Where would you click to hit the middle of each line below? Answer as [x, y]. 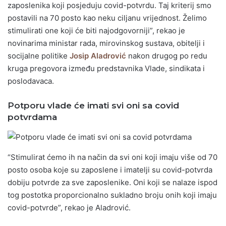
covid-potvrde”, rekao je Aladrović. [69, 208]
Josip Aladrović [98, 56]
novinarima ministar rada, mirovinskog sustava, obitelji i [106, 43]
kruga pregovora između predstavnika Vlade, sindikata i [106, 69]
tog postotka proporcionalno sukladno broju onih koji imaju [112, 195]
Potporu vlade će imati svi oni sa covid [93, 106]
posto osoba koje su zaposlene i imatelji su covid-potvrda [110, 170]
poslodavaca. [31, 81]
